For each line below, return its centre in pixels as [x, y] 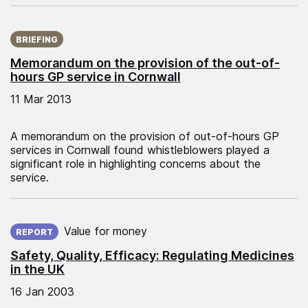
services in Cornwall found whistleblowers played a [140, 150]
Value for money [106, 231]
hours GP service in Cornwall [96, 76]
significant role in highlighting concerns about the [135, 163]
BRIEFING [37, 39]
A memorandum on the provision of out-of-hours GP [145, 136]
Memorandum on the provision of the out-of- [145, 63]
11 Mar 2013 [41, 99]
